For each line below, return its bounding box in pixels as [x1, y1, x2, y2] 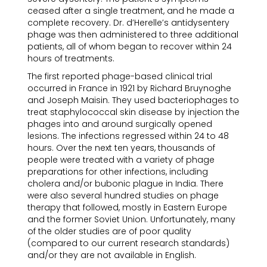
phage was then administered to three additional [27, 29, 238, 41]
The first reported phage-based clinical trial [27, 70, 212, 82]
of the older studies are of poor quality [27, 225, 191, 237]
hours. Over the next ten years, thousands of [27, 142, 215, 154]
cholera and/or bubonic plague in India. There [27, 178, 223, 190]
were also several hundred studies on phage [27, 190, 219, 201]
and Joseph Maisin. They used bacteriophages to [27, 94, 239, 106]
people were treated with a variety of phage [27, 154, 215, 166]
